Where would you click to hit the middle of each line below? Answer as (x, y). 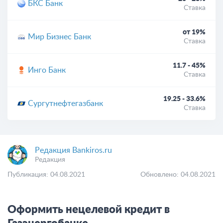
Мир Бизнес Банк (59, 37)
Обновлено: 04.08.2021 (178, 175)
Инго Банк (47, 70)
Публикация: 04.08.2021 (46, 175)
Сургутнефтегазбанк (65, 104)
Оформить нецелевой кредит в (89, 210)
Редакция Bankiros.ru (73, 150)
